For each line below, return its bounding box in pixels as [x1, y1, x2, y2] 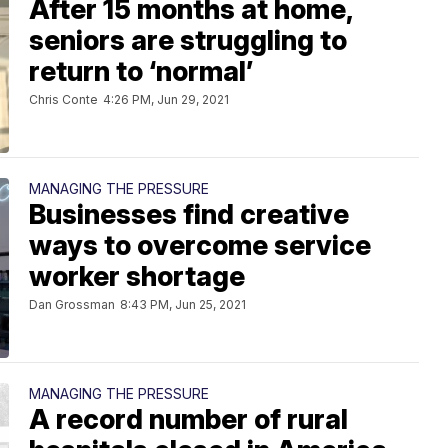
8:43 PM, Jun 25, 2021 [120, 297, 246, 312]
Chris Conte [29, 92, 98, 107]
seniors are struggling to [29, 24, 347, 57]
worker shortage [29, 260, 245, 293]
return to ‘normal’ [29, 55, 253, 88]
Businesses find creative [29, 198, 349, 231]
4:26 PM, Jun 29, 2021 [103, 92, 229, 107]
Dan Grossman [29, 297, 115, 312]
